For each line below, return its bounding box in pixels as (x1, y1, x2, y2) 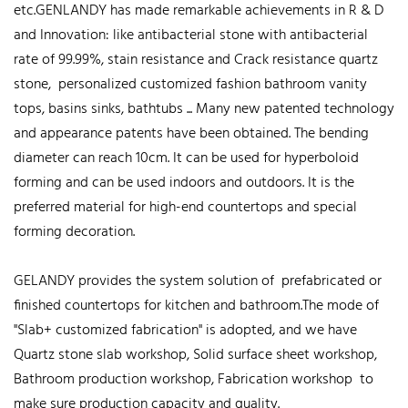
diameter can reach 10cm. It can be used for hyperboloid (14, 146, 359, 170)
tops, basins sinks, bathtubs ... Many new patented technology (14, 97, 394, 121)
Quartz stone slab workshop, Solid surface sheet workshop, (14, 342, 377, 367)
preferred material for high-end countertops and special (14, 195, 357, 219)
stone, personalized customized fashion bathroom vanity (14, 72, 367, 97)
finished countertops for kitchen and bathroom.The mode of (14, 293, 379, 318)
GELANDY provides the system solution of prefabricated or (14, 269, 382, 293)
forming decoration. (14, 219, 135, 244)
